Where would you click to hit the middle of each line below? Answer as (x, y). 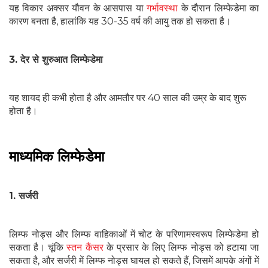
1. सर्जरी (24, 196)
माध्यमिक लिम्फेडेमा (57, 157)
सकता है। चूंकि (38, 248)
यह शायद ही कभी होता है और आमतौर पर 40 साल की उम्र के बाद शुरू (128, 98)
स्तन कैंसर (85, 248)
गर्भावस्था (162, 8)
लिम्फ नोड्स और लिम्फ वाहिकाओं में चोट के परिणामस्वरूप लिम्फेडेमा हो (134, 234)
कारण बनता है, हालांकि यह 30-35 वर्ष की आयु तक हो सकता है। (120, 22)
